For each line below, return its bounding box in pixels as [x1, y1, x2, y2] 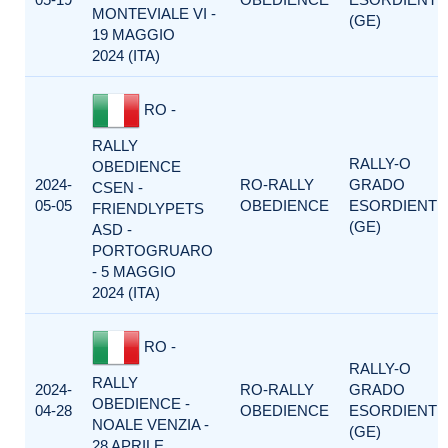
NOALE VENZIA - [92, 416, 209, 433]
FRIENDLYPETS [92, 200, 204, 217]
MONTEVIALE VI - [92, 5, 216, 22]
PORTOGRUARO [92, 242, 213, 259]
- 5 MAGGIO [92, 263, 176, 280]
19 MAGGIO [92, 26, 175, 43]
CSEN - [92, 179, 143, 196]
